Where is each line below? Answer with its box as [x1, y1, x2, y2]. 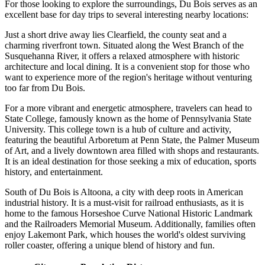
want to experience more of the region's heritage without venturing [5, 72, 252, 83]
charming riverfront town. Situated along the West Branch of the [5, 40, 244, 51]
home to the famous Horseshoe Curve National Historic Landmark [5, 208, 253, 219]
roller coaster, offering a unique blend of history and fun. [5, 240, 215, 251]
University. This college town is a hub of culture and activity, [5, 124, 231, 135]
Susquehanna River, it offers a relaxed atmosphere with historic [5, 51, 240, 62]
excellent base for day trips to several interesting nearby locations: [5, 9, 248, 20]
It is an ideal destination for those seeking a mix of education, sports [5, 156, 256, 167]
